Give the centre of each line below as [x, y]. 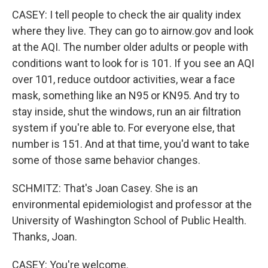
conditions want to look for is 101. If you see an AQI [133, 63]
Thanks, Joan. [45, 237]
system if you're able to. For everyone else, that [124, 128]
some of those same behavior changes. [106, 160]
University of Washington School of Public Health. [129, 220]
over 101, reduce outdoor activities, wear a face [124, 79]
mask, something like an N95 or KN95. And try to [126, 95]
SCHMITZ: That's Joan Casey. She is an [105, 188]
